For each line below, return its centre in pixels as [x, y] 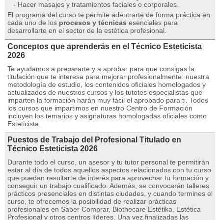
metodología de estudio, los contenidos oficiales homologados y [107, 84]
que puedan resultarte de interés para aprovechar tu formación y [108, 178]
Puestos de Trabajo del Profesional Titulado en [94, 140]
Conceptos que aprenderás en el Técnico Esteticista [105, 46]
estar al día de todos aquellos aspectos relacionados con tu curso [109, 170]
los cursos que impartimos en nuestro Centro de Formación [100, 108]
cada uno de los [33, 23]
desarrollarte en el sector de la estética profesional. [87, 30]
